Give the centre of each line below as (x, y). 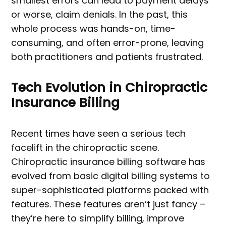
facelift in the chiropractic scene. (85, 148)
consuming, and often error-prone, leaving (108, 43)
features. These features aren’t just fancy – (108, 204)
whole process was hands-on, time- (94, 29)
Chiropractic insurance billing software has (108, 162)
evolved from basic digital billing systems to (111, 176)
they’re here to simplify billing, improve (98, 218)
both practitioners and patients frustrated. (107, 57)
